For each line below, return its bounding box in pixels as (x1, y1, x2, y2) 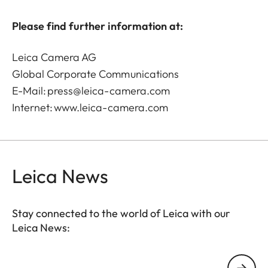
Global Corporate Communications (12, 66, 180, 81)
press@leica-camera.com (47, 83, 170, 98)
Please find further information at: (12, 19, 183, 33)
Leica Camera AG (12, 50, 98, 64)
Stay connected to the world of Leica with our (12, 206, 230, 220)
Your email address (11, 254, 92, 267)
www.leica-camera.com (54, 100, 168, 114)
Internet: (12, 100, 54, 114)
